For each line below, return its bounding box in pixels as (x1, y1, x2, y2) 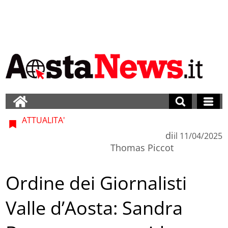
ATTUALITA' (20, 114, 66, 126)
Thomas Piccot (110, 141, 174, 154)
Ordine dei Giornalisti (6, 170, 187, 196)
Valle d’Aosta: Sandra (6, 195, 183, 221)
